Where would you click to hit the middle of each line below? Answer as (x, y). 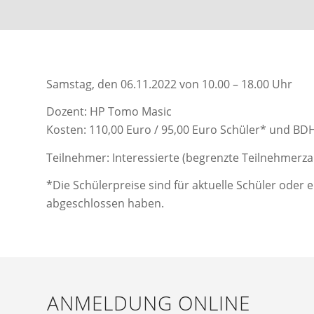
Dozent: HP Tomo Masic (109, 112)
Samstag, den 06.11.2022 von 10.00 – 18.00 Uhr (169, 84)
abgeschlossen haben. (105, 204)
